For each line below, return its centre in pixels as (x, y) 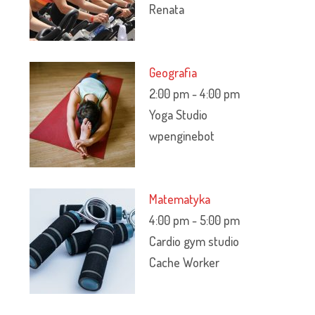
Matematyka (180, 199)
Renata (167, 9)
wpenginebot (182, 136)
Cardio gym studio (194, 241)
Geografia (173, 72)
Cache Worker (185, 262)
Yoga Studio (179, 115)
